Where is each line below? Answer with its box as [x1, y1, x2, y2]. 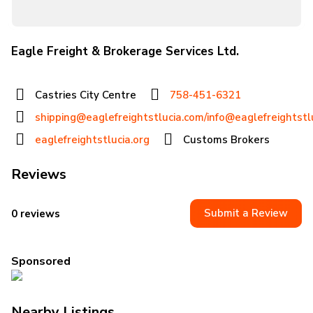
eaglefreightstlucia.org [35, 133, 150, 147]
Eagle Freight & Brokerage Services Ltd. [11, 43, 239, 59]
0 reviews [11, 206, 60, 221]
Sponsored [11, 254, 71, 269]
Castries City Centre [35, 88, 136, 102]
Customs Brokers [183, 133, 270, 147]
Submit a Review [204, 206, 288, 220]
